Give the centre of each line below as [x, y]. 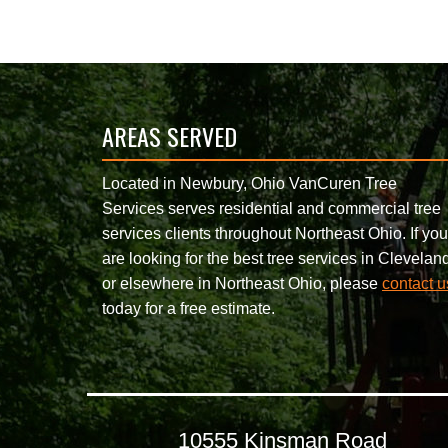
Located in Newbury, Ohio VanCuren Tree [249, 183]
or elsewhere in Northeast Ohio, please [242, 283]
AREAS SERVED [169, 136]
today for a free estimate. [188, 308]
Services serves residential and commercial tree [271, 208]
